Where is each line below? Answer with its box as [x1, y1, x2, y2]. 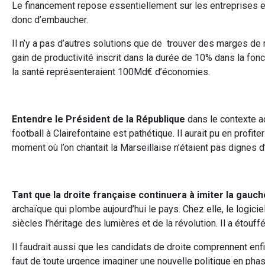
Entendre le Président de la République [12, 113, 185, 125]
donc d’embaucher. [12, 14, 88, 25]
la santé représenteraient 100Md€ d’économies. [12, 66, 210, 77]
